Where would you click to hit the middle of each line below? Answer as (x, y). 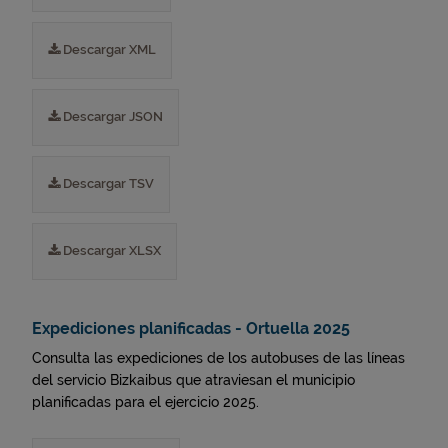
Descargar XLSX (110, 250)
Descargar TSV (107, 183)
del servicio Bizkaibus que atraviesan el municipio (193, 380)
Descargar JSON (111, 116)
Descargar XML (108, 49)
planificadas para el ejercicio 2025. (145, 402)
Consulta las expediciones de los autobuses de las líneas (218, 358)
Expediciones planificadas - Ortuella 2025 (191, 328)
